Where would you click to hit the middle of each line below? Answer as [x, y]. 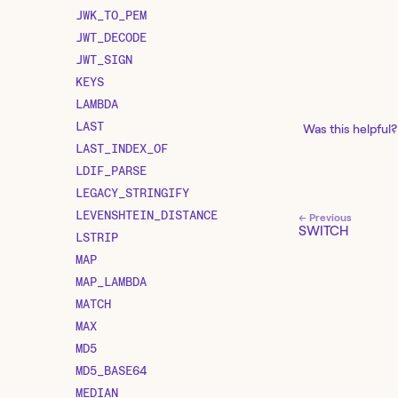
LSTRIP [97, 237]
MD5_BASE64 [111, 370]
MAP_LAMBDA [111, 281]
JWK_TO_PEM [111, 15]
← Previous [325, 217]
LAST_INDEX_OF [122, 148]
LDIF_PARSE [111, 170]
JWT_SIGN [104, 59]
